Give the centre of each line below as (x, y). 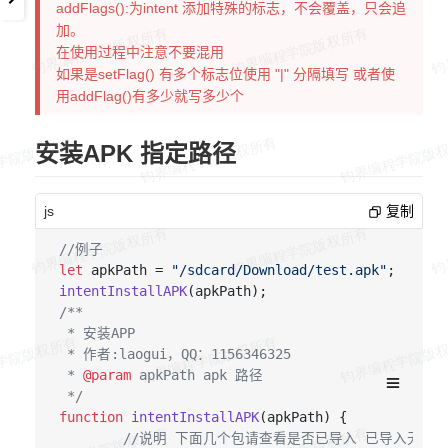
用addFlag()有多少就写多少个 (150, 96)
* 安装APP (96, 332)
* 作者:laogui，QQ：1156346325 (174, 353)
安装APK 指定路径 (135, 154)
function (90, 416)
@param (106, 374)
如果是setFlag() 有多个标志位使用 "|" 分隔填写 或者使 (225, 74)
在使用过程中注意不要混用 (140, 52)
